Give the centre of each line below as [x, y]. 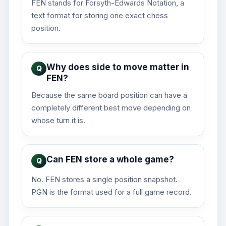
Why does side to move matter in [118, 67]
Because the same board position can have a [109, 95]
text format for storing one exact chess [100, 16]
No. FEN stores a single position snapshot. [104, 180]
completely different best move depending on [111, 108]
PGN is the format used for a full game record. [111, 192]
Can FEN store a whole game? [110, 160]
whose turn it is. [58, 121]
